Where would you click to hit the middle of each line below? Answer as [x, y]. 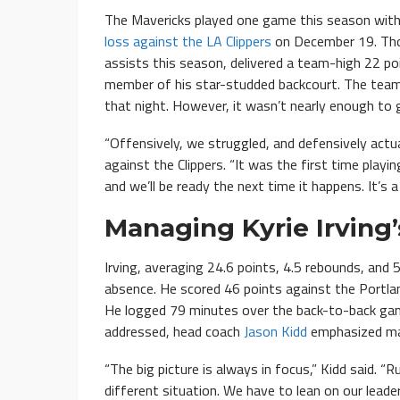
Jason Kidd [275, 332]
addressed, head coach [174, 332]
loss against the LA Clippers [188, 42]
